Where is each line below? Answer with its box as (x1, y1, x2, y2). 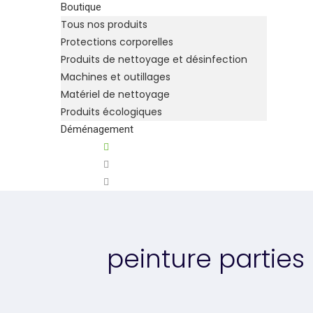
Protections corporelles (61, 35, 173, 49)
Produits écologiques (61, 105, 162, 119)
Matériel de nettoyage (61, 87, 170, 101)
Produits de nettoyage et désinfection (61, 52, 247, 66)
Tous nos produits (61, 17, 147, 31)
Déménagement (61, 123, 133, 136)
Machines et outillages (61, 70, 170, 84)
